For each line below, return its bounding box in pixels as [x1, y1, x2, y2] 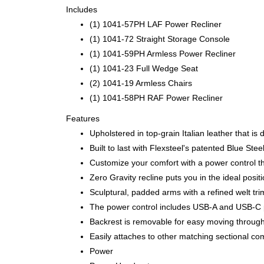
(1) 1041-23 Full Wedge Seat [90, 63, 198, 73]
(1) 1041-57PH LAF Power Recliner [90, 19, 222, 29]
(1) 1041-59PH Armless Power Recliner [90, 48, 236, 58]
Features [66, 113, 100, 123]
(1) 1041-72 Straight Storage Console [90, 34, 230, 44]
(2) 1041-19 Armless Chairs [90, 78, 192, 88]
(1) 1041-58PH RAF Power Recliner [90, 93, 223, 103]
